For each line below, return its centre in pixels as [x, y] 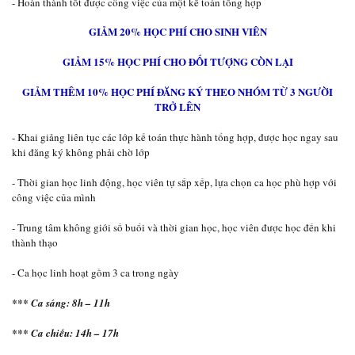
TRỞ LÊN [177, 107]
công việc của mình [54, 197]
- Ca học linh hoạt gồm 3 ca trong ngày [95, 273]
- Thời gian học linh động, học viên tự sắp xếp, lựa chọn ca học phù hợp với [174, 182]
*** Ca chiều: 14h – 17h [65, 333]
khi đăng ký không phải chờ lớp [81, 152]
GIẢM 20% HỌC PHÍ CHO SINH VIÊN [177, 31]
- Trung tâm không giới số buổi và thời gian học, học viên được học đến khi [174, 227]
